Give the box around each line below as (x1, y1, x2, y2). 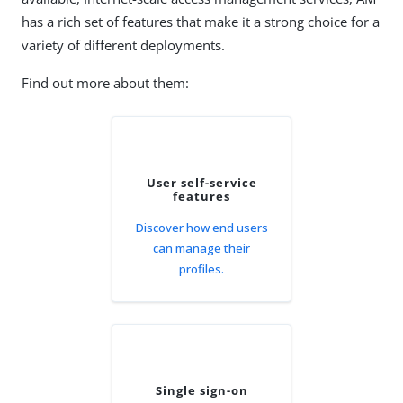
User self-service (146, 175, 257, 191)
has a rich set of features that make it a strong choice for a (22, 13, 380, 31)
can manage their (153, 240, 250, 256)
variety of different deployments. (22, 36, 225, 54)
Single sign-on (155, 382, 248, 399)
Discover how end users (135, 219, 268, 236)
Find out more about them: (22, 74, 189, 92)
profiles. (179, 261, 224, 277)
